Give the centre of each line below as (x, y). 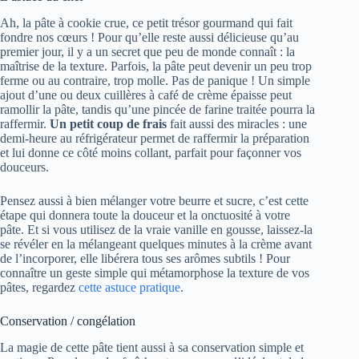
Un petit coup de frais (108, 124)
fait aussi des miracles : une (237, 124)
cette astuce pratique (129, 288)
